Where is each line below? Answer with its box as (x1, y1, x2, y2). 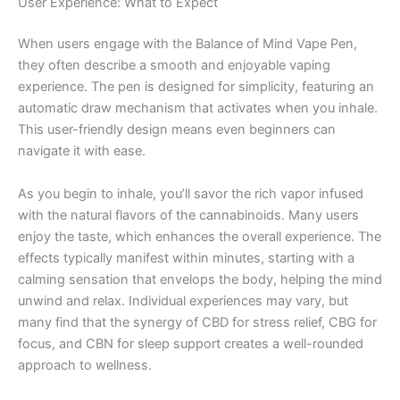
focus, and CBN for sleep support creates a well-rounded (18, 335, 363, 352)
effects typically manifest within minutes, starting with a (18, 249, 354, 266)
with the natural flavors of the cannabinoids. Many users (18, 206, 359, 223)
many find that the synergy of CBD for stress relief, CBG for (18, 313, 377, 330)
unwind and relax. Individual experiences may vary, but (18, 292, 348, 309)
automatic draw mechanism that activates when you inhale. (18, 100, 378, 117)
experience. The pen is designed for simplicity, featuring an (18, 79, 374, 96)
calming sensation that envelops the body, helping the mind (18, 271, 382, 287)
